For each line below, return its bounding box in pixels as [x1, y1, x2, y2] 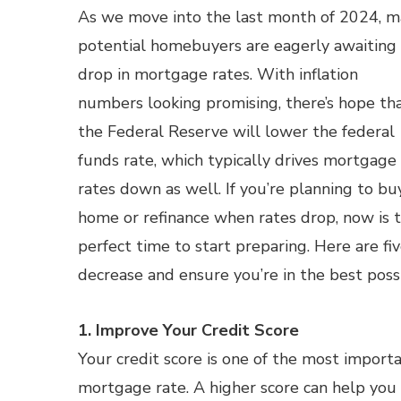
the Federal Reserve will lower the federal [78, 121, 395, 142]
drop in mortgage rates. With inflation [78, 64, 358, 85]
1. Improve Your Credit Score [78, 320, 299, 341]
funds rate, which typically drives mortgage [78, 149, 397, 171]
